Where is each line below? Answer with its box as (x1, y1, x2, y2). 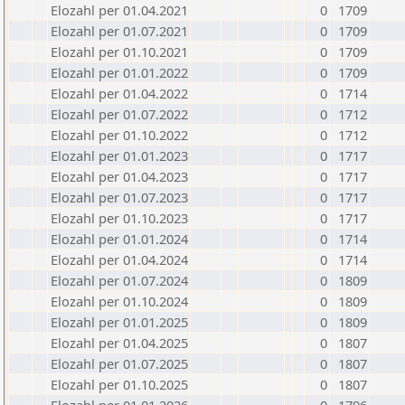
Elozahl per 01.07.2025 (51, 354, 188, 372)
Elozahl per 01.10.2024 (51, 292, 188, 310)
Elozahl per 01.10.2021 (51, 42, 188, 61)
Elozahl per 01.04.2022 (51, 84, 188, 102)
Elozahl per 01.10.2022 (51, 126, 188, 144)
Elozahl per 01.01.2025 (51, 313, 188, 331)
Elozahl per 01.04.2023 (51, 167, 188, 185)
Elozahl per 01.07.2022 (51, 105, 188, 123)
